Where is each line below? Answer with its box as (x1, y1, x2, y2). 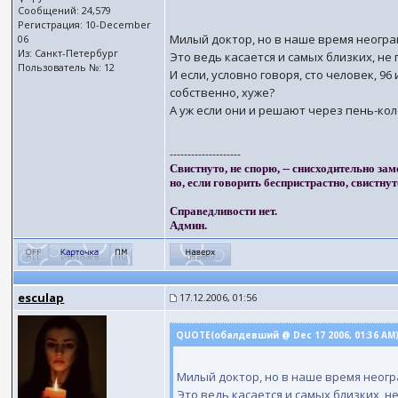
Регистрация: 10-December (18, 18, 152, 31)
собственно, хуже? (170, 84, 275, 100)
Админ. (170, 219, 208, 232)
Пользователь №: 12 (18, 60, 115, 74)
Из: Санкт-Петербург (18, 46, 119, 60)
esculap (18, 290, 65, 306)
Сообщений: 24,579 (18, 4, 112, 17)
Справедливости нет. (170, 204, 278, 218)
